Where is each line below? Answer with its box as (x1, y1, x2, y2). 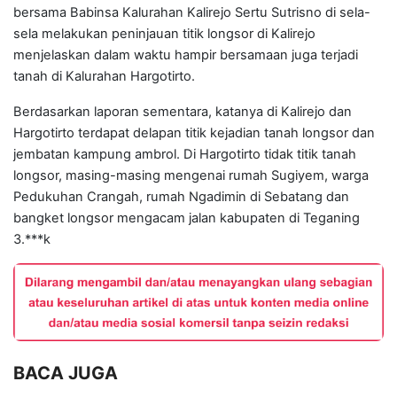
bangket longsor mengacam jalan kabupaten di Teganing (13, 210, 360, 227)
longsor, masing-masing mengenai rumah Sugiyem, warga (13, 167, 369, 184)
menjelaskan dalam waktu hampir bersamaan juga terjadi (13, 47, 358, 64)
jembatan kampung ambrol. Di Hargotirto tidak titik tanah (13, 146, 356, 163)
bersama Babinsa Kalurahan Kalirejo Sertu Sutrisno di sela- (13, 4, 370, 21)
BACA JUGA (13, 362, 118, 384)
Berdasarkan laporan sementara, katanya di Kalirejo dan (13, 104, 352, 121)
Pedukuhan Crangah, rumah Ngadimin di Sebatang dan (13, 189, 349, 206)
